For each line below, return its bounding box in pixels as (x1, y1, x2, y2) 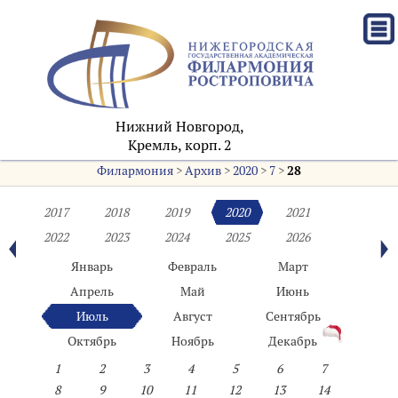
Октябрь (68, 333, 117, 349)
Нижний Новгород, (115, 117, 244, 137)
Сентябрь (265, 308, 321, 324)
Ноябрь (171, 333, 214, 349)
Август (172, 308, 212, 324)
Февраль (168, 259, 218, 275)
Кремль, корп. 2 (128, 136, 232, 155)
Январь (71, 259, 114, 275)
